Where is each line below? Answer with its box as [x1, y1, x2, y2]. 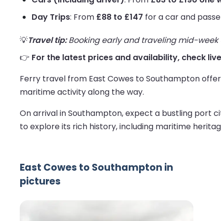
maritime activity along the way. [20, 86, 144, 98]
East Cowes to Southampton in [20, 161, 173, 175]
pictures [20, 175, 61, 188]
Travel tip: [28, 35, 67, 46]
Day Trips [32, 11, 70, 23]
